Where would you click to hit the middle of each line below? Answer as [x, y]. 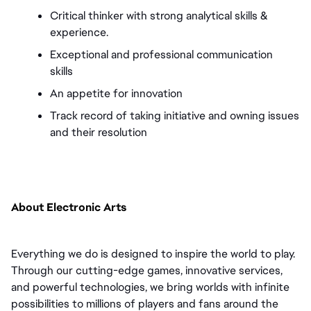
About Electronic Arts [69, 208]
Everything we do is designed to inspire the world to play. [153, 253]
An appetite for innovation [118, 94]
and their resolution [99, 133]
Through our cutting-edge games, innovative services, [147, 270]
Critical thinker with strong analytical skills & [159, 16]
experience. [81, 33]
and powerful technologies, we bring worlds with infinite [150, 287]
